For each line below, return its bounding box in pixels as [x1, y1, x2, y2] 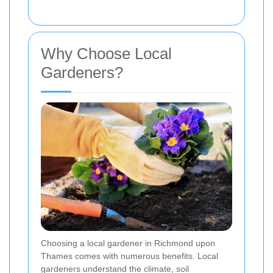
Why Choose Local [41, 44, 172, 63]
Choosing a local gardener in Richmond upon [41, 238, 215, 249]
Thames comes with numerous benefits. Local [41, 251, 218, 261]
